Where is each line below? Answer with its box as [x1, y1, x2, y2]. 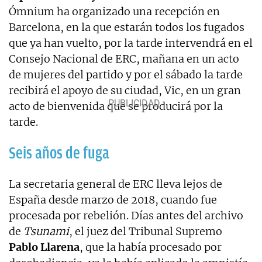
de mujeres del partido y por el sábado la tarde [9, 67, 243, 81]
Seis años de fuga [9, 143, 109, 162]
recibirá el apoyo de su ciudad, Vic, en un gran [9, 83, 241, 97]
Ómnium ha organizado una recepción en [9, 4, 220, 18]
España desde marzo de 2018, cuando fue [9, 192, 217, 206]
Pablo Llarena [9, 240, 80, 254]
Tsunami [23, 224, 69, 238]
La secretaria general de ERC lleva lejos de [9, 177, 222, 191]
